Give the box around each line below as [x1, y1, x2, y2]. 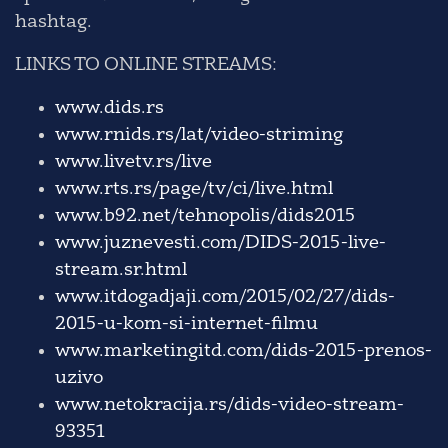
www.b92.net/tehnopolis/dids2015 [55, 207, 355, 226]
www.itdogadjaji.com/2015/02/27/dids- [55, 288, 395, 307]
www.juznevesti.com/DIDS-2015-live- [55, 234, 386, 253]
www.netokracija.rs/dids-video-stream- [55, 396, 404, 415]
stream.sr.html [55, 261, 187, 280]
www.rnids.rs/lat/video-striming [55, 126, 343, 145]
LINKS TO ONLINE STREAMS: [15, 56, 277, 75]
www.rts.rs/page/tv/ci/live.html [55, 180, 333, 199]
